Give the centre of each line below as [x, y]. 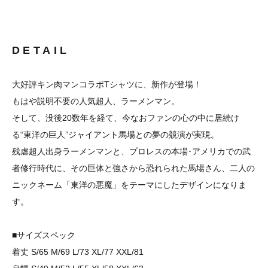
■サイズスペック [44, 235]
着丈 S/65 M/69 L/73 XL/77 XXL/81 [78, 252]
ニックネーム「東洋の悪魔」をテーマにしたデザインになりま [129, 185]
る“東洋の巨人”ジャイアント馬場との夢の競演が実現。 [115, 135]
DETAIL [41, 51]
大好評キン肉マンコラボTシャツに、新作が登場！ [107, 85]
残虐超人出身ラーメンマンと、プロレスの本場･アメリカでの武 [131, 152]
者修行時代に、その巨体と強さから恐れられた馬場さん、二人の [133, 168]
